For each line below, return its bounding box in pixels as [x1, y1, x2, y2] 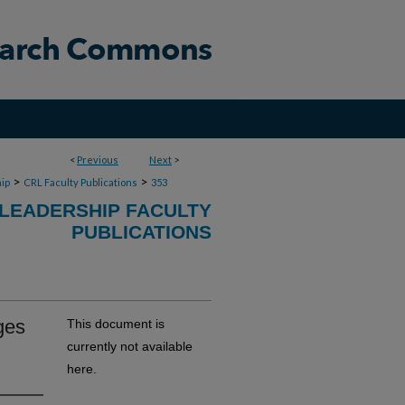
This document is [67, 316, 165, 331]
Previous [77, 154, 118, 165]
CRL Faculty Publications [24, 176, 137, 188]
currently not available [67, 339, 193, 353]
